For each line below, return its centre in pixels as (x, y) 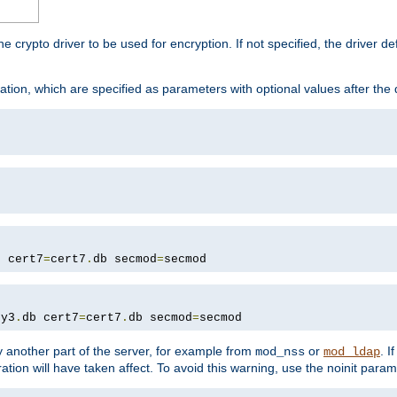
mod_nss (280, 352)
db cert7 (51, 318)
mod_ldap (352, 352)
